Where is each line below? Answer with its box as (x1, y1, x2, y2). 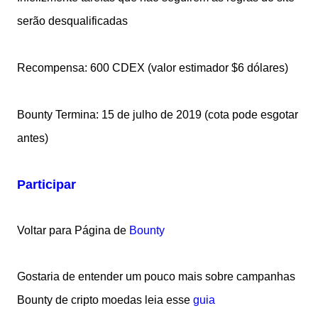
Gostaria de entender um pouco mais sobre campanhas (17, 270, 295, 283)
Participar (17, 177, 76, 192)
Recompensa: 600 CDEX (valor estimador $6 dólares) (17, 62, 291, 75)
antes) (17, 132, 48, 145)
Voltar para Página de (17, 224, 129, 237)
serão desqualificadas (17, 15, 128, 28)
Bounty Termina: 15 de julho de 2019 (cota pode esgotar (17, 109, 298, 121)
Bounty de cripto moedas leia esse (17, 294, 193, 307)
